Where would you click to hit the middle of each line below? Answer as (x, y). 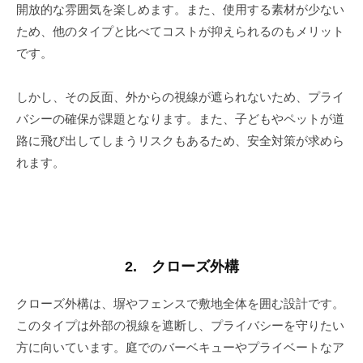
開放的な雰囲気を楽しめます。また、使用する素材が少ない (180, 10)
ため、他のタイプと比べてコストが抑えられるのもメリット (180, 32)
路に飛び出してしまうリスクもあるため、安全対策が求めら (180, 141)
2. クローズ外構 (181, 267)
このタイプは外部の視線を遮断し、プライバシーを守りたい (180, 326)
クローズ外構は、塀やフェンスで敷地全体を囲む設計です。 (180, 304)
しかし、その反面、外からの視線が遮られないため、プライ (180, 97)
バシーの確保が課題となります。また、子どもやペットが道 (180, 119)
